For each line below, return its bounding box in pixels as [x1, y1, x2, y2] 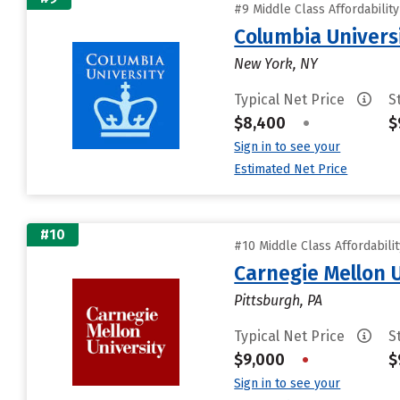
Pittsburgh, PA [234, 292, 323, 309]
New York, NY [234, 55, 319, 72]
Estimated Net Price [234, 162, 348, 177]
